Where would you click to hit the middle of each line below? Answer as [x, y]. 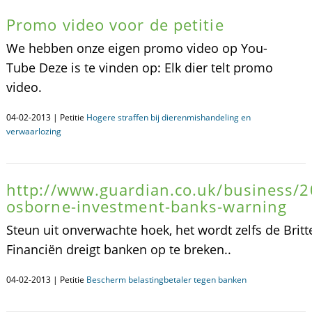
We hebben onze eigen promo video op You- [136, 48]
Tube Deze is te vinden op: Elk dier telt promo [139, 68]
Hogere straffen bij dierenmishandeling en [168, 117]
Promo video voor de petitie [115, 24]
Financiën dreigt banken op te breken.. [118, 249]
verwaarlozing [33, 131]
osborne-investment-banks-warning [147, 206]
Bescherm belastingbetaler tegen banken [166, 280]
